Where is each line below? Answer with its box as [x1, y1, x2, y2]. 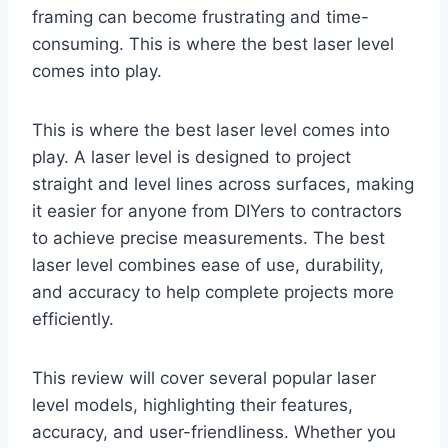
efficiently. [32, 309, 114, 330]
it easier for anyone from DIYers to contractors [32, 201, 402, 222]
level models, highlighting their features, [32, 395, 353, 416]
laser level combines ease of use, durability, [32, 255, 384, 276]
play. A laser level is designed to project [32, 147, 351, 168]
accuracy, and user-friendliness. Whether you [32, 422, 396, 443]
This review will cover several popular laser [32, 368, 376, 389]
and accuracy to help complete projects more [32, 282, 394, 303]
